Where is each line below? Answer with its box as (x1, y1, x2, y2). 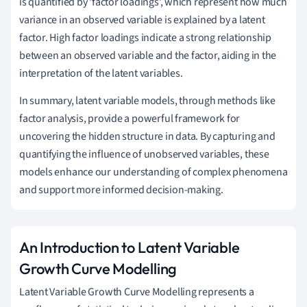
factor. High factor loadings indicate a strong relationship (19, 29, 272, 45)
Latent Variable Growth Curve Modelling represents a (19, 284, 254, 299)
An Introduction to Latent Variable (19, 237, 240, 257)
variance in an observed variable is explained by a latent (19, 12, 265, 27)
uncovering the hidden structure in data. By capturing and (19, 128, 275, 144)
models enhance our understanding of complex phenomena (19, 164, 288, 180)
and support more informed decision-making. (19, 182, 223, 197)
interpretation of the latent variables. (19, 65, 183, 81)
